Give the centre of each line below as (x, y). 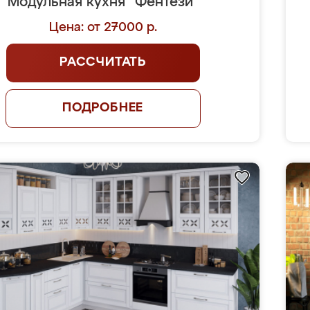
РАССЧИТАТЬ (103, 62)
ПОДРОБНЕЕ (103, 108)
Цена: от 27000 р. (103, 28)
